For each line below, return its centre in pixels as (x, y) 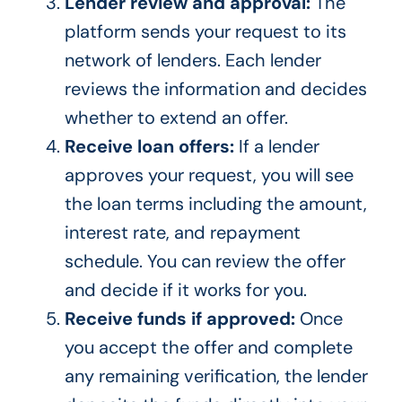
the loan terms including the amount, (215, 204)
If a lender (276, 147)
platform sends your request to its (205, 32)
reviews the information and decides (215, 89)
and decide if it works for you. (185, 290)
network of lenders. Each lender (192, 61)
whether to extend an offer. (176, 118)
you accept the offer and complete (208, 348)
